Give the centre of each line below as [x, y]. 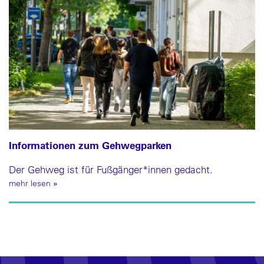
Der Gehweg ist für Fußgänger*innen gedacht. [111, 170]
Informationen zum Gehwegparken [90, 145]
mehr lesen [31, 184]
